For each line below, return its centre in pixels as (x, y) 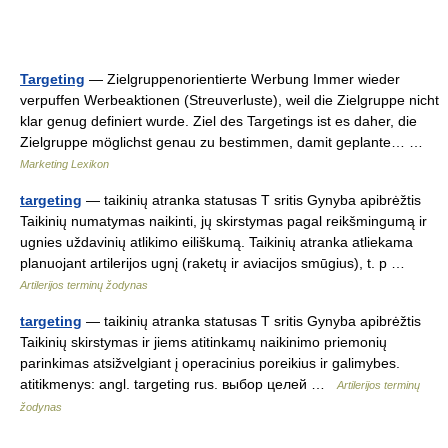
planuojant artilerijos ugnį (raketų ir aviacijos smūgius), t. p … (216, 263)
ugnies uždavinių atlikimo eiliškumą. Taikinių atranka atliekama (216, 242)
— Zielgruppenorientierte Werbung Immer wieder (242, 79)
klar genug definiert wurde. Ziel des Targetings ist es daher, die (218, 121)
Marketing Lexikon (64, 164)
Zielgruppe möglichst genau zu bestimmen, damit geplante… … (225, 142)
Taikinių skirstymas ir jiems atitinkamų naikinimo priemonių (203, 342)
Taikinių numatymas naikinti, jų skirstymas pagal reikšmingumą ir (223, 221)
